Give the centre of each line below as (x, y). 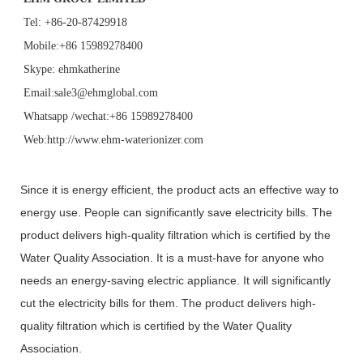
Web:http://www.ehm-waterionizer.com (113, 140)
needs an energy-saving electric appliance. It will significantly (175, 281)
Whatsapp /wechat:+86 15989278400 (108, 117)
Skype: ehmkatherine (72, 70)
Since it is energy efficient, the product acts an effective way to (179, 190)
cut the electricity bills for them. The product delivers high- (168, 303)
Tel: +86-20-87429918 (75, 23)
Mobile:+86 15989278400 (83, 46)
